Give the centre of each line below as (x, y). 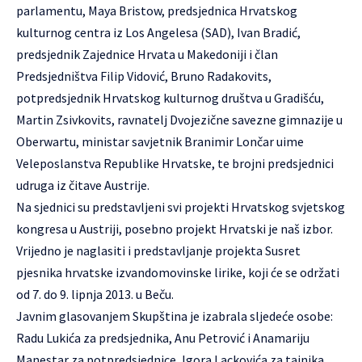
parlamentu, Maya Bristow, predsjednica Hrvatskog (157, 11)
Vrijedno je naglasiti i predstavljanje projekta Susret (158, 250)
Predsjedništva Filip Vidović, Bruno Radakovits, (144, 76)
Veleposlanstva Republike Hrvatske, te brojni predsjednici (175, 163)
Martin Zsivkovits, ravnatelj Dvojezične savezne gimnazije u (179, 120)
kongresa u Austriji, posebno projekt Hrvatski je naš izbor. (175, 229)
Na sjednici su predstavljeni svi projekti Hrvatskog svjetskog (181, 207)
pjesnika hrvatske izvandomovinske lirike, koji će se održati (178, 272)
